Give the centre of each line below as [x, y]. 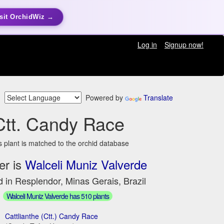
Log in [147, 44]
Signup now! [184, 44]
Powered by [103, 98]
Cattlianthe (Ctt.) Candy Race [52, 216]
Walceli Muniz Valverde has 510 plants [57, 196]
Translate [158, 98]
